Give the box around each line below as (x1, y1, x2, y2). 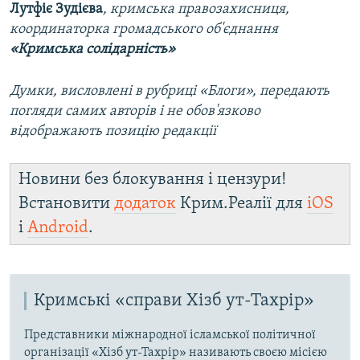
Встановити (18, 194, 114, 212)
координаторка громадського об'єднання (10, 21, 278, 37)
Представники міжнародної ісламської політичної (24, 329, 316, 342)
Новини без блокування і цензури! (18, 170, 286, 188)
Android (27, 219, 88, 236)
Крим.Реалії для (176, 194, 307, 212)
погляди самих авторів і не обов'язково (10, 103, 260, 119)
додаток (114, 194, 176, 212)
